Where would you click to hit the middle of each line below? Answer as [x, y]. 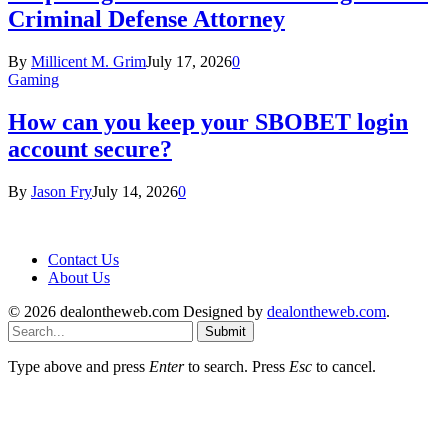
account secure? [90, 149]
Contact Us [83, 259]
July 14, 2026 [135, 191]
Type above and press [78, 366]
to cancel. [344, 366]
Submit [225, 331]
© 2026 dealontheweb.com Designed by [137, 311]
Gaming [33, 80]
